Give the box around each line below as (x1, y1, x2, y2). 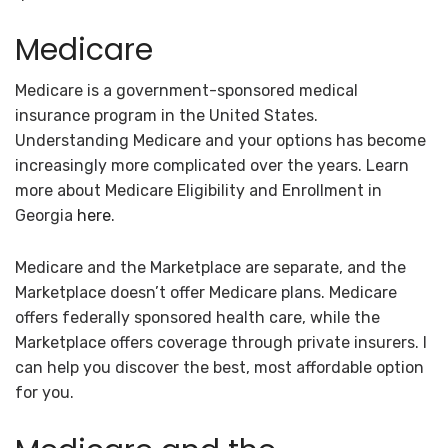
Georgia (15, 206, 77, 226)
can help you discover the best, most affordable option (15, 358, 424, 378)
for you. (15, 383, 74, 403)
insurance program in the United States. (15, 106, 318, 126)
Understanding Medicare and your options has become (15, 131, 426, 151)
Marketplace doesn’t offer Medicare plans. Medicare (15, 283, 397, 303)
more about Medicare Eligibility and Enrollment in (15, 181, 382, 201)
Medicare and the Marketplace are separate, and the (15, 258, 406, 278)
